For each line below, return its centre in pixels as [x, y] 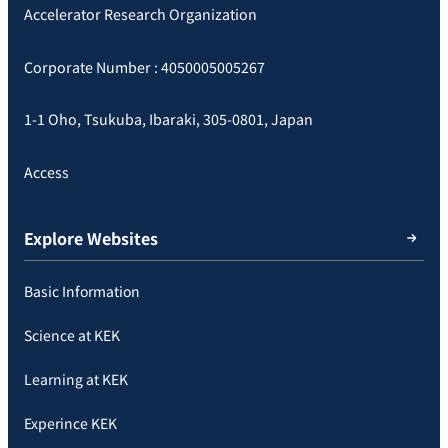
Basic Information [82, 291]
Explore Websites [91, 238]
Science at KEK [72, 335]
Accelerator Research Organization [140, 14]
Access [46, 171]
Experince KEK [70, 423]
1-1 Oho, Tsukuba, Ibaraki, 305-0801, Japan [168, 119]
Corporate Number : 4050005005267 [144, 66]
